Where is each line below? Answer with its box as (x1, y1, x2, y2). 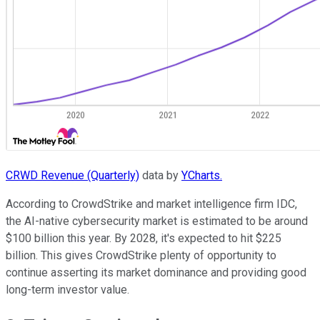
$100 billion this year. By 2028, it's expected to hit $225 (6, 231, 281, 245)
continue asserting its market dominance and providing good (6, 265, 306, 279)
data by (139, 168, 181, 182)
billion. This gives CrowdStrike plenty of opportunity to (6, 248, 276, 262)
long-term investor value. (6, 282, 129, 296)
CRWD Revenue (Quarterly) (6, 168, 139, 182)
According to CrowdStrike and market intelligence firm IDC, (6, 196, 297, 211)
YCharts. (181, 168, 222, 182)
